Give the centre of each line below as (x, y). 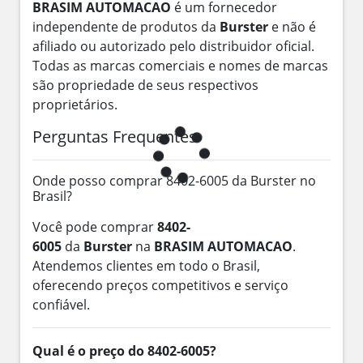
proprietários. (75, 104)
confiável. (61, 304)
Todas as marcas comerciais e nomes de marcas (180, 65)
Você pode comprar (95, 226)
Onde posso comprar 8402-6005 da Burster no (174, 180)
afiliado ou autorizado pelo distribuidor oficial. (173, 46)
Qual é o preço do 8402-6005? (124, 350)
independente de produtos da (126, 26)
